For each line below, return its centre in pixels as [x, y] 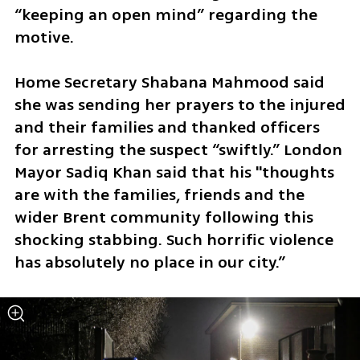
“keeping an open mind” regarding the [166, 14]
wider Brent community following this [164, 218]
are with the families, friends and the [159, 195]
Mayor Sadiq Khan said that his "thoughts [174, 173]
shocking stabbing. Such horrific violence [174, 240]
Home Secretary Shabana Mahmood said [169, 83]
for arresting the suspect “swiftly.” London [178, 150]
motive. [46, 37]
